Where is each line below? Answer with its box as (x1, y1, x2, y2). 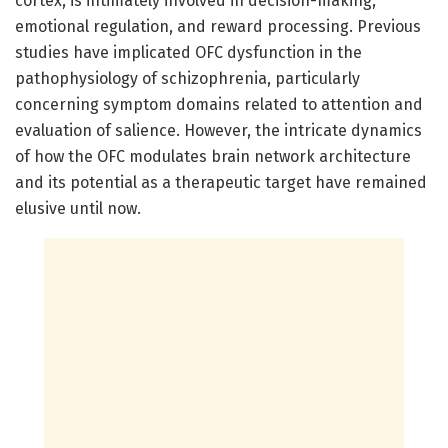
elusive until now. (15, 198, 141, 218)
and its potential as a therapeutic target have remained (15, 172, 427, 192)
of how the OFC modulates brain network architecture (15, 146, 411, 166)
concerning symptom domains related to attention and (15, 94, 423, 114)
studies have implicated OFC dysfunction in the (15, 42, 362, 62)
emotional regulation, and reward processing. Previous (15, 16, 421, 36)
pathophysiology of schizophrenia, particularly (15, 68, 360, 88)
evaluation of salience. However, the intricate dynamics (15, 120, 422, 140)
